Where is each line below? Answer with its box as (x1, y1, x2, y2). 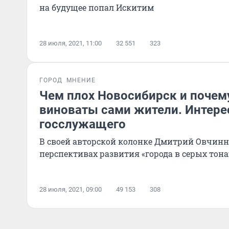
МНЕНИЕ (66, 77, 96, 84)
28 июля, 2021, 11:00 (39, 39, 102, 47)
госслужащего (39, 117, 126, 131)
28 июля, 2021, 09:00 (39, 186, 102, 193)
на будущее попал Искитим (39, 2, 154, 13)
